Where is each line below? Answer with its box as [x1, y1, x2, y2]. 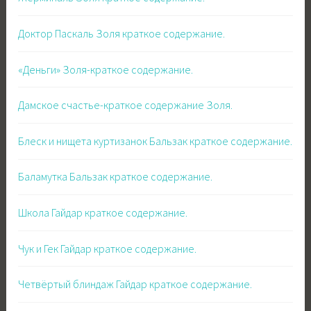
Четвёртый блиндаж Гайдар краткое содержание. [18, 277, 253, 292]
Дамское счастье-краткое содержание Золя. [18, 98, 233, 112]
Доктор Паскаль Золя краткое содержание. [18, 26, 226, 41]
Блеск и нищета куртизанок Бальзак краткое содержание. [18, 133, 293, 148]
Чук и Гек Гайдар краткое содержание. [18, 241, 197, 255]
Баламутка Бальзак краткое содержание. [18, 169, 213, 184]
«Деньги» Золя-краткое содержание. [18, 62, 194, 76]
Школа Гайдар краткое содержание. [18, 205, 188, 219]
